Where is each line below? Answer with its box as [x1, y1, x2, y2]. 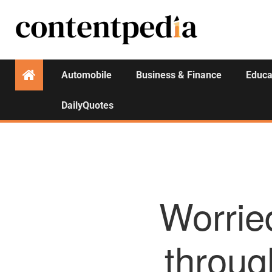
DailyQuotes [61, 100, 114, 111]
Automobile [61, 69, 112, 81]
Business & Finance [136, 69, 222, 81]
